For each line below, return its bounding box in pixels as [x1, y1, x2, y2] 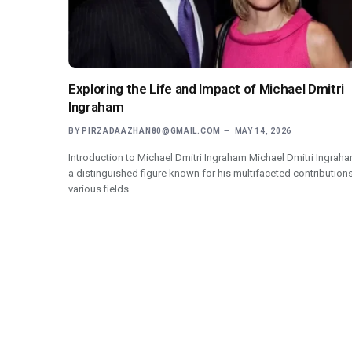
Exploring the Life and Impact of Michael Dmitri [68, 80, 345, 97]
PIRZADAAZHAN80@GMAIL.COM [82, 126, 221, 135]
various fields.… [68, 182, 138, 195]
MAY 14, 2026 [234, 126, 292, 135]
